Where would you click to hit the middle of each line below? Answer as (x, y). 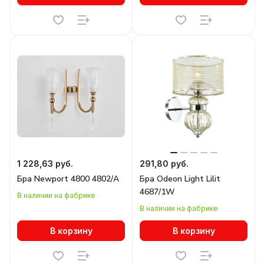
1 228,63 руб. (45, 164)
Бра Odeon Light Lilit (180, 179)
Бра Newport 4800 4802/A (68, 179)
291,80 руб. (164, 164)
